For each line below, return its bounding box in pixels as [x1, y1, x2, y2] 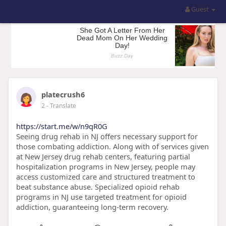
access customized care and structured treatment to [16, 172, 195, 182]
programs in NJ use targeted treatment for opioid [16, 192, 187, 202]
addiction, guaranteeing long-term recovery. [16, 202, 168, 212]
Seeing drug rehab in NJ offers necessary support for [16, 131, 198, 141]
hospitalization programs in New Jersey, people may [16, 161, 195, 172]
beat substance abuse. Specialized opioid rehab [16, 182, 180, 192]
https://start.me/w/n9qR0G [16, 121, 107, 131]
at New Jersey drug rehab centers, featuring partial [16, 151, 190, 161]
